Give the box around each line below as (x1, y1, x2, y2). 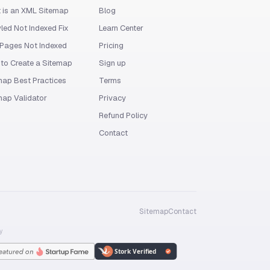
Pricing (99, 40, 124, 51)
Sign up (99, 58, 126, 68)
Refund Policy (99, 110, 148, 121)
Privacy (99, 93, 126, 103)
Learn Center (99, 23, 143, 33)
